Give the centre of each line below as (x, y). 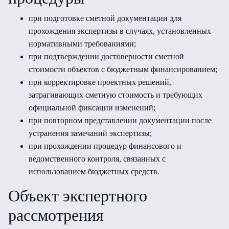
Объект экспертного (78, 196)
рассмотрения (56, 215)
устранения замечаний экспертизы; (90, 133)
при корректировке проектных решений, (100, 82)
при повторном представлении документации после (120, 120)
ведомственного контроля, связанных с (97, 159)
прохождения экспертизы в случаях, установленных (120, 31)
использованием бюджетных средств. (94, 171)
